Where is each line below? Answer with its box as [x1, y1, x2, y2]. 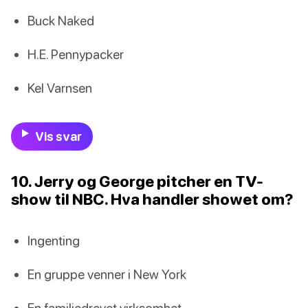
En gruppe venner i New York [27, 266, 186, 283]
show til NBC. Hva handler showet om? [11, 190, 294, 209]
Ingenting [27, 232, 80, 249]
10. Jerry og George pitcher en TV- [11, 172, 263, 191]
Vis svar [34, 129, 82, 144]
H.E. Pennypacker [27, 45, 124, 62]
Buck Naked [27, 12, 94, 28]
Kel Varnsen [27, 79, 92, 96]
